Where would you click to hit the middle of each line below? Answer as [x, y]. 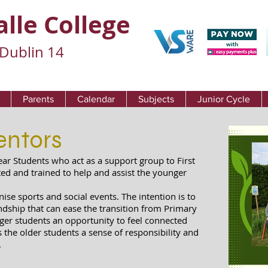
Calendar [96, 99]
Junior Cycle [224, 99]
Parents [38, 99]
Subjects [156, 99]
